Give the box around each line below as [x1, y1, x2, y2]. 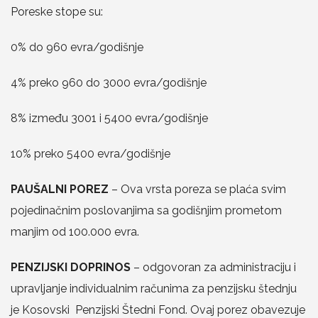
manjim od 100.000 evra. [11, 225, 139, 238]
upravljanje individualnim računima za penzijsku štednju [11, 282, 297, 295]
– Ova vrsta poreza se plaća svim [109, 182, 286, 196]
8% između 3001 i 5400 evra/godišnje [11, 111, 208, 125]
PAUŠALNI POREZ [11, 182, 109, 196]
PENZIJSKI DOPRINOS [11, 261, 131, 274]
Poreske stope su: [11, 5, 103, 18]
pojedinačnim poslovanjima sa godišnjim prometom [11, 204, 282, 217]
